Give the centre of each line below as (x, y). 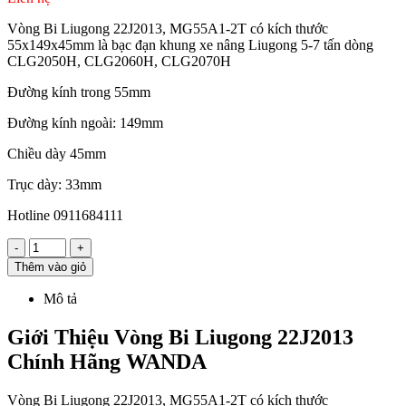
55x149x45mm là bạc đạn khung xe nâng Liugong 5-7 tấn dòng (190, 45)
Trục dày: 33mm (54, 185)
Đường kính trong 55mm (79, 92)
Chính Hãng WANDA (107, 362)
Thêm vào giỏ (50, 267)
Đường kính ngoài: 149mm (85, 123)
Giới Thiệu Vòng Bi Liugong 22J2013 (180, 338)
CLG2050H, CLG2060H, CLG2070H (119, 62)
